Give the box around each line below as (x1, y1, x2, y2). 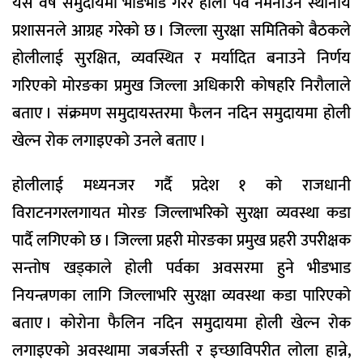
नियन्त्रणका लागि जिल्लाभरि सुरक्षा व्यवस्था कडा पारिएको (12, 281, 351, 310)
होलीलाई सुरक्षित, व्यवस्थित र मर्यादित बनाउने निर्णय (12, 44, 351, 72)
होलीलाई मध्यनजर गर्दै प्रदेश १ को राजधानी (12, 171, 351, 199)
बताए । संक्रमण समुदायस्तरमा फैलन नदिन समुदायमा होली (12, 99, 351, 127)
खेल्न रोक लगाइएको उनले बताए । (12, 126, 206, 155)
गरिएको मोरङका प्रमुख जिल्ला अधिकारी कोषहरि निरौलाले (12, 71, 351, 100)
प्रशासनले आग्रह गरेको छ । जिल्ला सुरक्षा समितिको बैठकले (12, 16, 351, 45)
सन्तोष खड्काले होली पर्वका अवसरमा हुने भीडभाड (12, 254, 351, 282)
